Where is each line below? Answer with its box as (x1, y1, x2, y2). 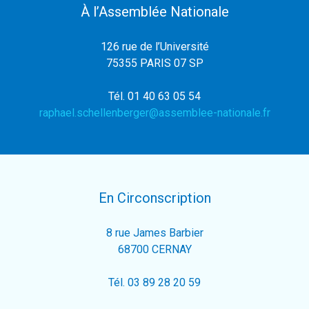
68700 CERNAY (117, 242, 192, 256)
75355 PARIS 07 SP (106, 56, 203, 70)
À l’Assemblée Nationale (80, 3, 229, 20)
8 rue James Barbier (106, 226, 203, 239)
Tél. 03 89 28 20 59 (108, 275, 201, 289)
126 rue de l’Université (100, 39, 209, 53)
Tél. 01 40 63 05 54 (108, 89, 201, 103)
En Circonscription (98, 189, 211, 206)
